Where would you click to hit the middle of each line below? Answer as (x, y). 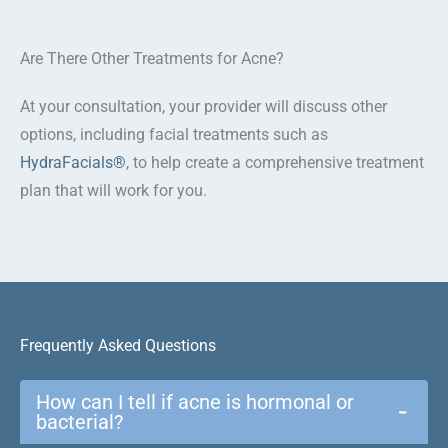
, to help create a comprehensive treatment (275, 163)
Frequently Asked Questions (118, 345)
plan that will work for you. (113, 191)
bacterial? (79, 421)
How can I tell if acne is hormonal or (195, 401)
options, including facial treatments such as (174, 135)
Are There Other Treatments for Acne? (152, 59)
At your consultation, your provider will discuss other (203, 107)
